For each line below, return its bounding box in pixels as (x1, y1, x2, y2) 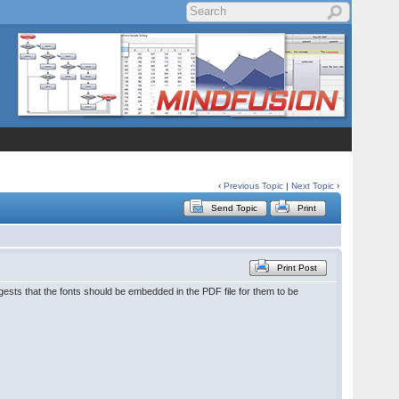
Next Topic (291, 181, 335, 191)
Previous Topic (224, 181, 284, 191)
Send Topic (211, 203, 258, 213)
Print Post (277, 263, 318, 273)
